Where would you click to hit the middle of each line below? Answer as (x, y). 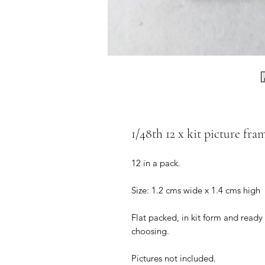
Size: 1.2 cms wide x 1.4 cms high (196, 190)
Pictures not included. (174, 258)
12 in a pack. (156, 163)
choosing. (150, 231)
